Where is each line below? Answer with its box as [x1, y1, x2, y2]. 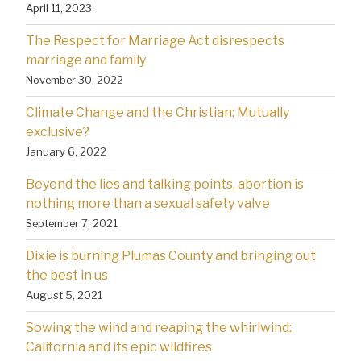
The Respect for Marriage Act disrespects [26, 32, 284, 48]
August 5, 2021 [26, 288, 102, 301]
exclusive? [26, 123, 89, 139]
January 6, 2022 [26, 144, 106, 158]
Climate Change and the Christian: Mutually [26, 104, 289, 120]
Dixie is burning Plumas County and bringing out [26, 247, 316, 263]
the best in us [26, 267, 108, 283]
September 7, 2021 [26, 216, 118, 230]
